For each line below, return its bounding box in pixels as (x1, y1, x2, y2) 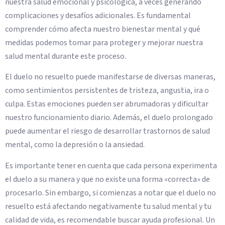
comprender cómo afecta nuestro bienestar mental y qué (5, 23, 200, 35)
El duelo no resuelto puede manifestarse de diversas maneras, (5, 71, 215, 83)
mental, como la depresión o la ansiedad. (5, 139, 145, 151)
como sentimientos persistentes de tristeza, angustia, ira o (5, 85, 209, 96)
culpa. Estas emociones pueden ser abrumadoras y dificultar (5, 98, 208, 110)
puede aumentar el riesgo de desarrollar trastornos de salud (5, 126, 210, 137)
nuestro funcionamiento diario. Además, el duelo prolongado (5, 112, 213, 124)
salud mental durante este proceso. (5, 50, 126, 62)
